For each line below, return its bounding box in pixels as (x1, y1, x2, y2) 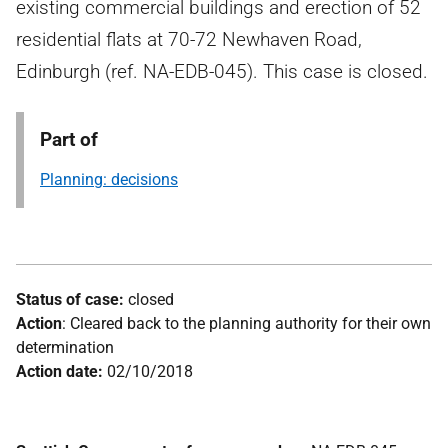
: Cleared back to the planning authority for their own (62, 314, 431, 333)
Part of (40, 128, 98, 151)
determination (16, 338, 114, 357)
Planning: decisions (40, 170, 178, 189)
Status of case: (16, 290, 124, 309)
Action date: (16, 362, 103, 381)
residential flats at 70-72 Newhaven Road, (16, 28, 362, 51)
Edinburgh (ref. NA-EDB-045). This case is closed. (16, 60, 428, 83)
